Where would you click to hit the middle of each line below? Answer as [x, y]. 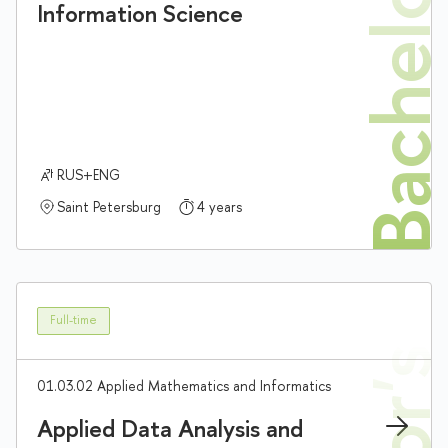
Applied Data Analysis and [170, 427]
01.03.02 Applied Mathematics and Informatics [184, 385]
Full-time [73, 320]
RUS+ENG [88, 174]
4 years [219, 206]
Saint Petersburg [109, 206]
